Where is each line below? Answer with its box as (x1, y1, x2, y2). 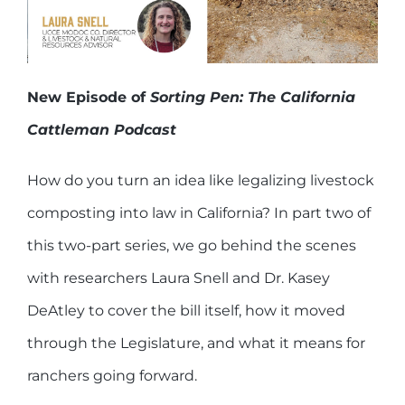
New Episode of (27, 88, 150, 106)
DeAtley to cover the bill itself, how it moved (27, 301, 345, 319)
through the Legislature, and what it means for (27, 334, 365, 352)
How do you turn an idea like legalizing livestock (27, 171, 374, 189)
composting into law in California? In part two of (27, 203, 371, 221)
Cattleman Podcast (27, 120, 176, 138)
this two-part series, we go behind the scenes (27, 236, 356, 254)
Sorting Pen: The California (150, 88, 355, 106)
